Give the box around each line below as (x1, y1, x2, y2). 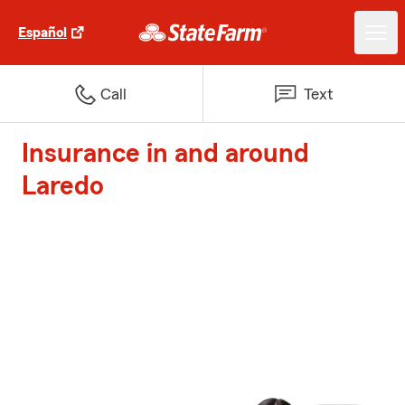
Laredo (22, 173, 104, 200)
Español (18, 25, 67, 40)
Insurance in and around (22, 140, 309, 167)
